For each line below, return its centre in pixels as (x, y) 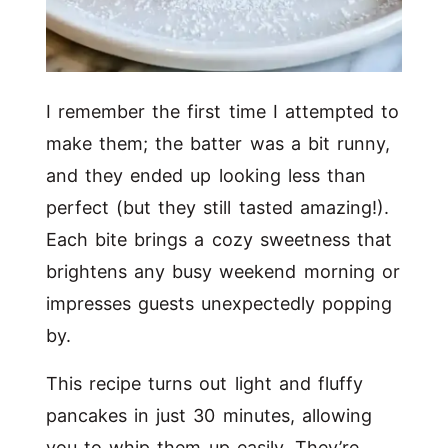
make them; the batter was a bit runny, (218, 143)
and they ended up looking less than (206, 175)
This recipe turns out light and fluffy (204, 383)
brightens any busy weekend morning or (223, 271)
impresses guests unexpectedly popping (219, 303)
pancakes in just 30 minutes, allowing (209, 415)
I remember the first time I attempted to (223, 111)
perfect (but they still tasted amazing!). (217, 207)
